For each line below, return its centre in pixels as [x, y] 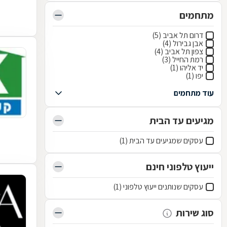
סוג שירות [195, 213]
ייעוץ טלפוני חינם [180, 167]
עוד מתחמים [194, 93]
